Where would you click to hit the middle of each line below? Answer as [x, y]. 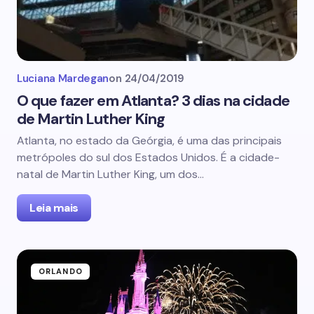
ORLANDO [61, 271]
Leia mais [54, 208]
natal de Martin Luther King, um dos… [110, 174]
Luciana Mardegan [63, 78]
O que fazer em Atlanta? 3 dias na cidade [153, 101]
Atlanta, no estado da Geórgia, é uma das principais [149, 141]
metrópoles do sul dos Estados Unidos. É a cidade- [148, 157]
